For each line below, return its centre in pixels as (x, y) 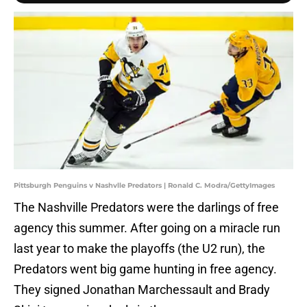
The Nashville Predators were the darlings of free (146, 208)
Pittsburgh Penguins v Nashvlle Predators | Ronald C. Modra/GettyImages (144, 186)
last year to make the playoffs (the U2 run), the (139, 249)
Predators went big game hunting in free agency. (145, 269)
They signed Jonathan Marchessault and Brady (142, 290)
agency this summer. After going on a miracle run (147, 228)
